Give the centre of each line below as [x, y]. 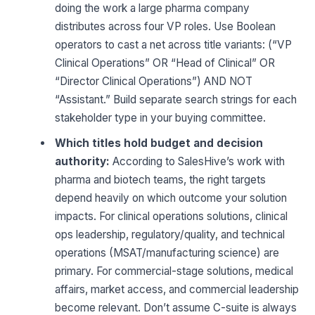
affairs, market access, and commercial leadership [177, 289]
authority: [83, 161]
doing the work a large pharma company [153, 8]
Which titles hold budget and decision [159, 143]
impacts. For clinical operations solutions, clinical [172, 216]
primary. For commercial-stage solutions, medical [174, 271]
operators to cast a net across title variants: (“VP [174, 45]
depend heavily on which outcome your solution [171, 198]
